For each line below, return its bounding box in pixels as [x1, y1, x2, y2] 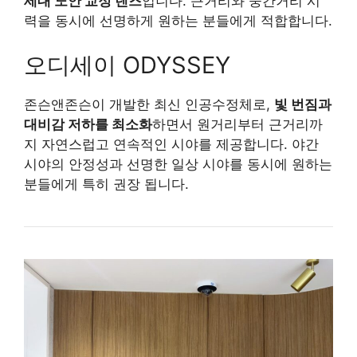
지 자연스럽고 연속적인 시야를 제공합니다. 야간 [24, 135, 319, 152]
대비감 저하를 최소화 [24, 116, 152, 132]
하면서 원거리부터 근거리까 [152, 116, 323, 132]
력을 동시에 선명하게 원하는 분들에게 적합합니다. [24, 13, 332, 29]
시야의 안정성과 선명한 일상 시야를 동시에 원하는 [24, 155, 332, 172]
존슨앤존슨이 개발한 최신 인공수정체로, [24, 96, 274, 112]
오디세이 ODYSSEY [24, 50, 230, 79]
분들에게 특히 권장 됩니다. [24, 175, 189, 192]
